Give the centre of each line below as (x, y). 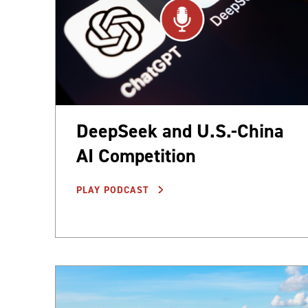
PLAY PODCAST (114, 190)
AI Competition (136, 156)
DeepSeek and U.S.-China (180, 131)
